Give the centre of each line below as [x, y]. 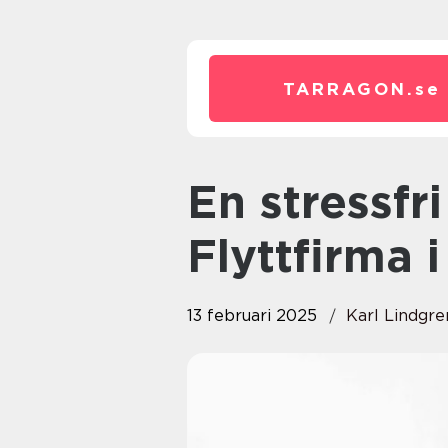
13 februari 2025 [252, 315]
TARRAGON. [349, 89]
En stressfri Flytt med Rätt [202, 202]
